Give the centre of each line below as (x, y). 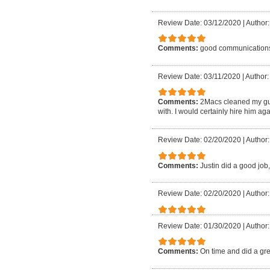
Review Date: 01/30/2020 (199, 226)
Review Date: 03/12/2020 (199, 23)
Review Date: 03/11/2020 (199, 76)
